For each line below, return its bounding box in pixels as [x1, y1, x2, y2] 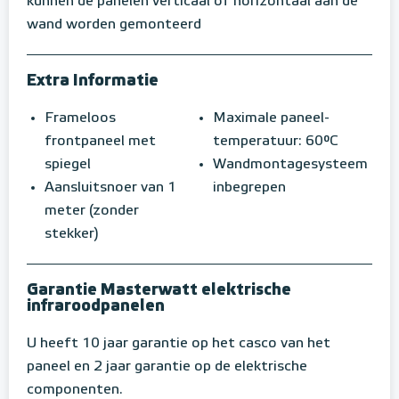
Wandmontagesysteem [213, 158, 368, 173]
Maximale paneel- [213, 111, 330, 126]
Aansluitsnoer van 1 [45, 181, 176, 196]
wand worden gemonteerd [27, 18, 201, 33]
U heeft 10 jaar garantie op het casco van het [27, 337, 330, 352]
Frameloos [45, 111, 116, 126]
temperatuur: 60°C [213, 134, 338, 150]
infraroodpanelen [27, 298, 165, 315]
